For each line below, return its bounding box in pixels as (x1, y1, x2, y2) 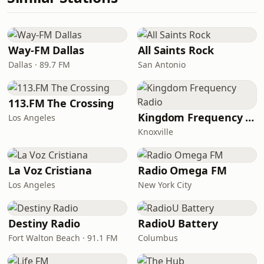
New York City (138, 179, 192, 190)
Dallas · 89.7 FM (8, 59, 70, 70)
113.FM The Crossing (8, 96, 114, 110)
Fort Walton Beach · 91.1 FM (8, 232, 118, 243)
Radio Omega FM (138, 163, 227, 177)
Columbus (138, 232, 178, 243)
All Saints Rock (138, 43, 214, 57)
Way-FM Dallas (8, 43, 84, 57)
